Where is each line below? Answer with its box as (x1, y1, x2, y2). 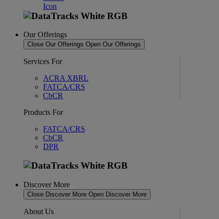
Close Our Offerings (27, 41, 84, 48)
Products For (23, 108, 63, 117)
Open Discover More (88, 190, 147, 198)
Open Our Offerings (86, 41, 141, 48)
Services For (23, 57, 62, 66)
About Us (23, 207, 54, 216)
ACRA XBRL (43, 74, 88, 83)
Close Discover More (27, 190, 87, 198)
